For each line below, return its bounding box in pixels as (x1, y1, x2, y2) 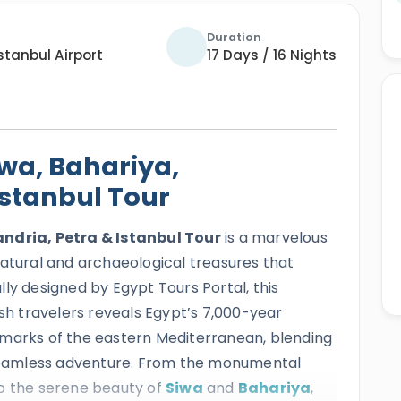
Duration (207, 30, 261, 45)
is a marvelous (220, 227, 328, 248)
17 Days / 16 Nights (207, 46, 337, 64)
